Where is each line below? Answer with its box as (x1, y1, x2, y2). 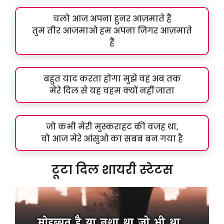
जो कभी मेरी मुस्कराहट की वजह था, (45, 121, 178, 133)
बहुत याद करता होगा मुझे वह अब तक (43, 73, 181, 85)
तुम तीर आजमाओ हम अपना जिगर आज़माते (32, 25, 192, 37)
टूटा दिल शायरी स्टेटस (51, 161, 173, 178)
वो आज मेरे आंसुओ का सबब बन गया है (41, 133, 183, 145)
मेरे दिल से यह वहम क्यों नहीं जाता (49, 85, 174, 97)
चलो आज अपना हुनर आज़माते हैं (52, 13, 171, 25)
